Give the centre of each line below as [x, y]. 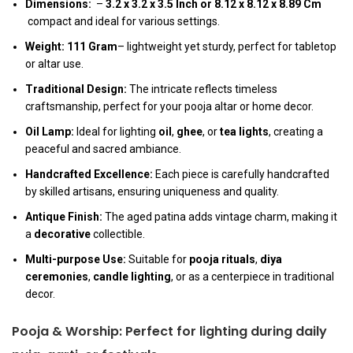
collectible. [118, 234]
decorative [62, 234]
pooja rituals [222, 260]
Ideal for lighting [116, 132]
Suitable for [158, 260]
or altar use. [54, 64]
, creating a [296, 132]
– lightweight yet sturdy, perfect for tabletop [227, 47]
